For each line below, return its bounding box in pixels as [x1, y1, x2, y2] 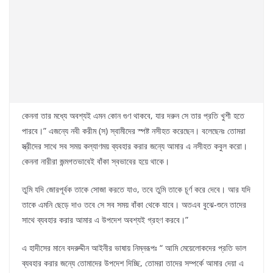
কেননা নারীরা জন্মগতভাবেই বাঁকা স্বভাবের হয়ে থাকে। [22, 155, 169, 168]
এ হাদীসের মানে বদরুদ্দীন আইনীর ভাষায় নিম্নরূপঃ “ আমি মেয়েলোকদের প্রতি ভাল [22, 242, 246, 254]
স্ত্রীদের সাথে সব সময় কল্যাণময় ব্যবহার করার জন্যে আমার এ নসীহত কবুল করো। [22, 140, 247, 152]
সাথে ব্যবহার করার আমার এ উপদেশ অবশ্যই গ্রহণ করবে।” [22, 214, 188, 226]
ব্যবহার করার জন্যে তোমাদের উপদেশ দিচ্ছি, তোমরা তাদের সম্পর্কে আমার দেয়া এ [22, 257, 244, 269]
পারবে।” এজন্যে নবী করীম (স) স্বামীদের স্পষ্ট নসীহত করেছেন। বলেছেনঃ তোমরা [22, 125, 246, 137]
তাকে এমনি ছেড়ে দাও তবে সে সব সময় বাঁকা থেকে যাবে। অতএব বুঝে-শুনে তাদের [22, 199, 246, 211]
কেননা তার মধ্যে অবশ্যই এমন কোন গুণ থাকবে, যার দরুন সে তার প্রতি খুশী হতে [22, 110, 244, 122]
